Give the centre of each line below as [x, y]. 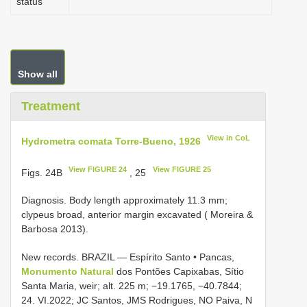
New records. [51, 257]
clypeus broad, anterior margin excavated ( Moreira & [137, 215]
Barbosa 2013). [55, 229]
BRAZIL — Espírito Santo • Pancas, [158, 257]
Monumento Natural [69, 272]
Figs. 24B [43, 172]
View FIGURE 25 [182, 169]
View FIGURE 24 [98, 169]
